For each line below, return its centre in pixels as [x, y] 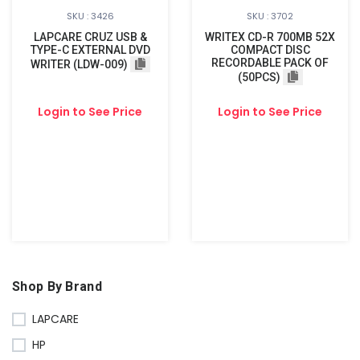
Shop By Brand [57, 286]
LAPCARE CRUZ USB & [90, 37]
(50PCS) [259, 77]
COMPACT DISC [270, 50]
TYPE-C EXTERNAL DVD [90, 50]
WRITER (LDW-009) [79, 64]
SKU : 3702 [270, 16]
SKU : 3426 [90, 16]
